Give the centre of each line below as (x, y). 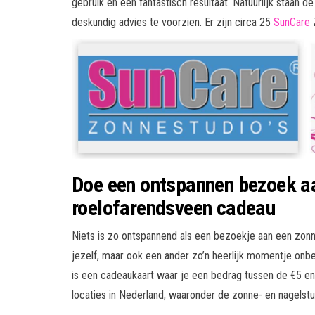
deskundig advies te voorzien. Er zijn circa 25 (173, 22)
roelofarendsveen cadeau (174, 207)
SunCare (292, 22)
